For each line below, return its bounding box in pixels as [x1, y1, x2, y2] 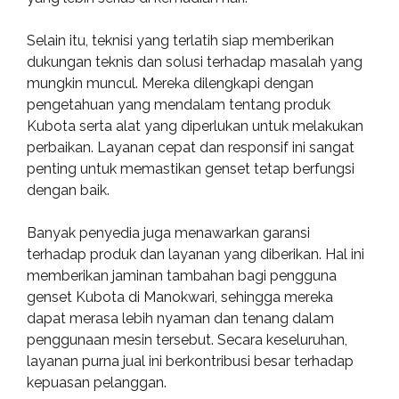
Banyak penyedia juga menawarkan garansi [27, 224, 310, 241]
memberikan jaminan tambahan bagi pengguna [27, 267, 337, 284]
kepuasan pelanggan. [27, 374, 167, 391]
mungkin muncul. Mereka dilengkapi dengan [27, 75, 313, 92]
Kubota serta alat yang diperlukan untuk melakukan [27, 118, 363, 134]
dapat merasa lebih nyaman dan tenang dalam [27, 310, 334, 327]
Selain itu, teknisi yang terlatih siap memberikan [27, 32, 334, 49]
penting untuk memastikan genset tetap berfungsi [27, 160, 354, 177]
